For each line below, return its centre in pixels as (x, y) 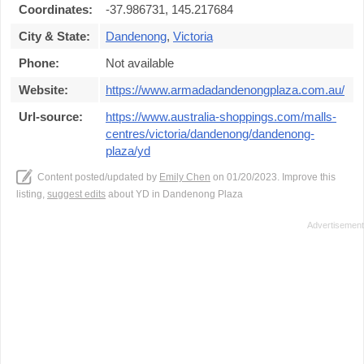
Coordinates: (56, 9)
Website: (43, 90)
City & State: (54, 36)
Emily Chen (185, 177)
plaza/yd (128, 151)
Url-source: (51, 117)
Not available (140, 63)
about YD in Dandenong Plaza (174, 194)
